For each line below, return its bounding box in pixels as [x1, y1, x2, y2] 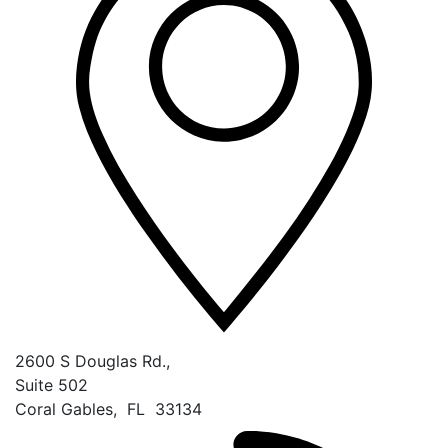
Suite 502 [15, 374, 88, 395]
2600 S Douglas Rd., [15, 350, 170, 371]
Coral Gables [15, 398, 113, 419]
